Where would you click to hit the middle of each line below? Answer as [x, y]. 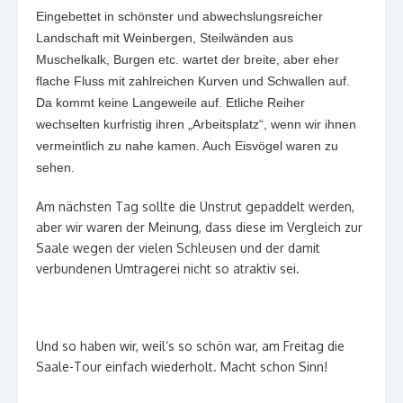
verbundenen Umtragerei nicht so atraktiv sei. [168, 268]
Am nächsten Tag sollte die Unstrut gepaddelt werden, [195, 206]
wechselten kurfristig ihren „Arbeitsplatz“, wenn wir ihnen [196, 124]
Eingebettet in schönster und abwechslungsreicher [179, 16]
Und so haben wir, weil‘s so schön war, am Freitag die [190, 345]
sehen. [55, 167]
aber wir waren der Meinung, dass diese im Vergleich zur [199, 227]
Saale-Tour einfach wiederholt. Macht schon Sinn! [182, 366]
